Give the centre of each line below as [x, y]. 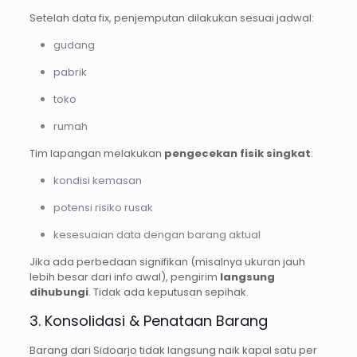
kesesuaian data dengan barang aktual [157, 235]
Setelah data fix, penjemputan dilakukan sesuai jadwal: [171, 18]
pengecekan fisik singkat [237, 154]
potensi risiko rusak [103, 208]
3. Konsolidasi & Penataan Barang [148, 321]
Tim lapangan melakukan [96, 154]
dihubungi [59, 292]
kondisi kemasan [97, 181]
